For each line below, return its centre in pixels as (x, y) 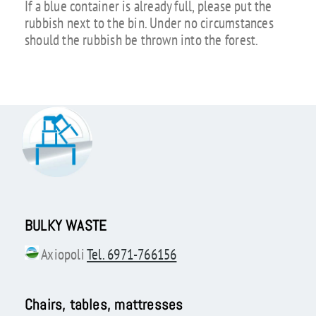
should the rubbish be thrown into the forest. (141, 40)
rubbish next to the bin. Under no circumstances (149, 23)
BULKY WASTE (66, 225)
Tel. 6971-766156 (132, 254)
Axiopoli (63, 254)
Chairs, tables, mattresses (104, 304)
